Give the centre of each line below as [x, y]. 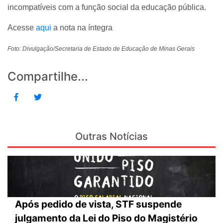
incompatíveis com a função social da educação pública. [107, 7]
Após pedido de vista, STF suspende [98, 204]
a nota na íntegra [83, 27]
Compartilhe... [48, 76]
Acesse [22, 27]
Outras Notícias [111, 136]
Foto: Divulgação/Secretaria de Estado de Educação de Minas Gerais [101, 49]
